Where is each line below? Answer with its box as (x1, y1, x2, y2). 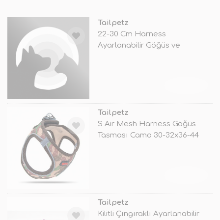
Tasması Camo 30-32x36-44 (97, 131, 199, 140)
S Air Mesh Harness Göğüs (97, 120, 196, 129)
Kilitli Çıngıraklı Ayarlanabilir (97, 210, 199, 219)
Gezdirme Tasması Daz (97, 53, 183, 61)
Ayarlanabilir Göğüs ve (97, 41, 180, 50)
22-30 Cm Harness (97, 30, 166, 39)
